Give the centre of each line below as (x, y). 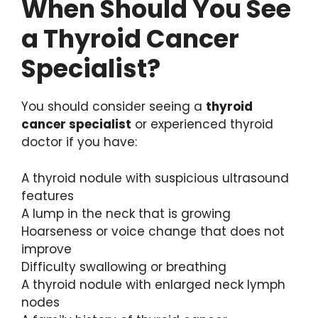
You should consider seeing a (114, 107)
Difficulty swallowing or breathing (124, 267)
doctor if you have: (79, 142)
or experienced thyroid (202, 125)
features (48, 196)
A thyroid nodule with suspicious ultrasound (155, 178)
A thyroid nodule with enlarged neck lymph (153, 284)
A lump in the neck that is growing (126, 213)
